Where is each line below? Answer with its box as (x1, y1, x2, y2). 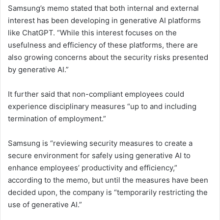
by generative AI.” (8, 65, 69, 75)
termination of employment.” (8, 114, 106, 124)
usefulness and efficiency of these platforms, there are (8, 40, 198, 50)
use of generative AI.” (8, 200, 82, 210)
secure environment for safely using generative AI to (8, 151, 191, 161)
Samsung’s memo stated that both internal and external (8, 3, 199, 13)
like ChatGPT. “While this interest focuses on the (8, 28, 177, 38)
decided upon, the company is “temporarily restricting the (8, 188, 208, 197)
